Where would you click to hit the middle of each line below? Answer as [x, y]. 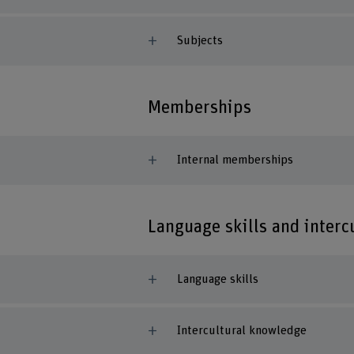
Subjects [200, 40]
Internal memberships [235, 160]
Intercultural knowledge [241, 331]
